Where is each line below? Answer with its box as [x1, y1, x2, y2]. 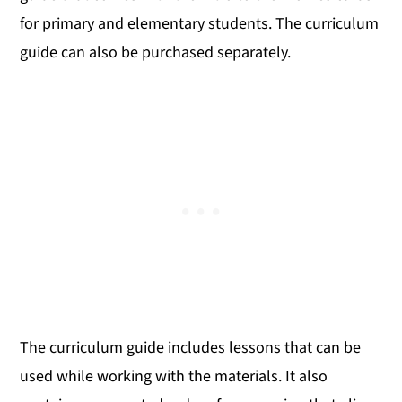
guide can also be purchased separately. [20, 40, 292, 64]
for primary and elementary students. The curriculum [20, 12, 380, 35]
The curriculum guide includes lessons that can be [20, 336, 362, 359]
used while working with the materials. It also [20, 364, 328, 388]
